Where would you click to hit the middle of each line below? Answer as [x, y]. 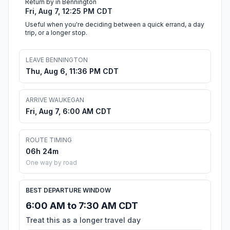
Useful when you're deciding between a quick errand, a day [115, 25]
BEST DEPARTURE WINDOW [68, 190]
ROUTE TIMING [49, 140]
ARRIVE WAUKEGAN [55, 100]
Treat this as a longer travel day [83, 220]
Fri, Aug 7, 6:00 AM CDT [69, 111]
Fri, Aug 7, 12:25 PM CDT [69, 11]
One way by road [51, 163]
